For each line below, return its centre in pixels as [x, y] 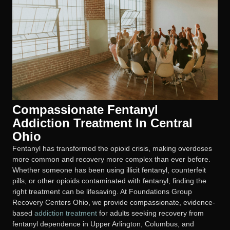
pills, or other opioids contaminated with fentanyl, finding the [109, 181]
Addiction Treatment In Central [102, 123]
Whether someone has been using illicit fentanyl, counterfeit [109, 170]
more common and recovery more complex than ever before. [111, 159]
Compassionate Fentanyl [85, 110]
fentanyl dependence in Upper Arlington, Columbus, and [103, 224]
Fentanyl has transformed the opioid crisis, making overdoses [112, 149]
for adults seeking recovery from [150, 213]
